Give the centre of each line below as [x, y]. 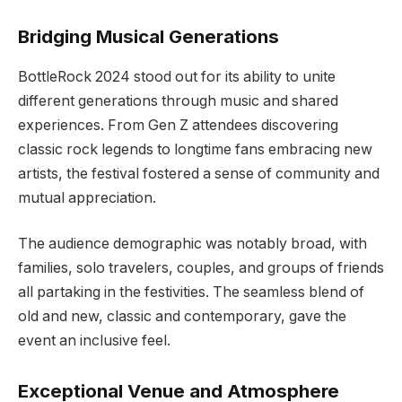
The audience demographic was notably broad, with [192, 244]
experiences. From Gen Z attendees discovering [178, 125]
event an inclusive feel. [94, 341]
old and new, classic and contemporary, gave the [182, 317]
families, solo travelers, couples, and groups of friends [201, 268]
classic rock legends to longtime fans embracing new [195, 149]
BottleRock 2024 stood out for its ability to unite [177, 76]
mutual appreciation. [87, 197]
